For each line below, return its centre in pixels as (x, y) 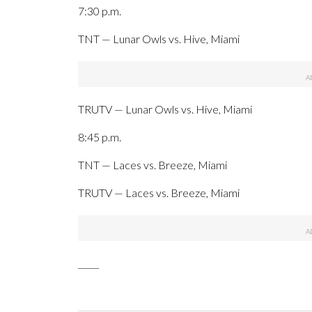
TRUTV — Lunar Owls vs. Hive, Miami (165, 109)
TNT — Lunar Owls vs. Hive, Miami (159, 39)
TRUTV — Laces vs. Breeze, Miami (159, 193)
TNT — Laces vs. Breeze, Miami (153, 165)
